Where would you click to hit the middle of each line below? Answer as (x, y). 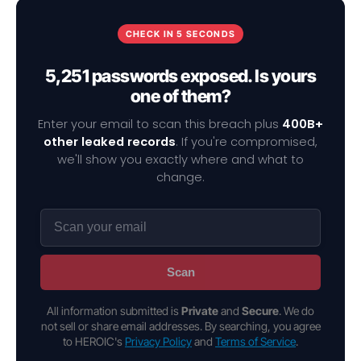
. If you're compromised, (247, 141)
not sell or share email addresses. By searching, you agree (180, 326)
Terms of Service (255, 341)
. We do (297, 310)
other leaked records (110, 141)
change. (180, 177)
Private (200, 310)
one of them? (180, 96)
